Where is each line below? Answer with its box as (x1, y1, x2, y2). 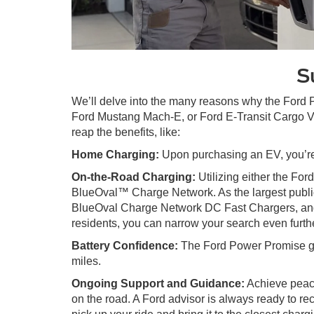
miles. (71, 254, 101, 267)
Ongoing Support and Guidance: (71, 277, 245, 289)
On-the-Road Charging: (71, 170, 196, 183)
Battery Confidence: (71, 239, 178, 252)
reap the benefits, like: (71, 125, 180, 138)
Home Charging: (71, 148, 159, 161)
